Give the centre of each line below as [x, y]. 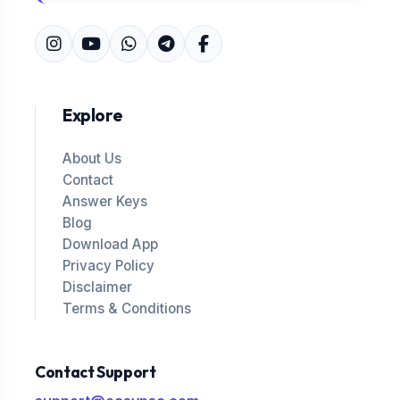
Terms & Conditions [127, 308]
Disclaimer [97, 287]
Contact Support [96, 372]
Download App [110, 244]
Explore [93, 115]
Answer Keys [105, 201]
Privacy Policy [108, 266]
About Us [92, 158]
